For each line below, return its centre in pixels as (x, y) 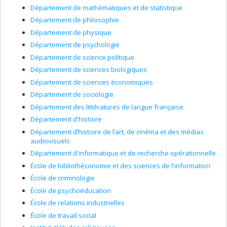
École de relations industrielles (78, 203)
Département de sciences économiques (92, 82)
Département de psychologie (75, 45)
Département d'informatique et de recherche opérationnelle (123, 153)
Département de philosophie (75, 20)
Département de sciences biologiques (89, 69)
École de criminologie (63, 178)
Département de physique (71, 32)
